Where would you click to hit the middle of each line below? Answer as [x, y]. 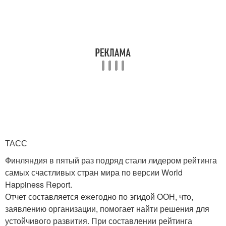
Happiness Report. [39, 184]
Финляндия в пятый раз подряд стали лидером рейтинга [111, 160]
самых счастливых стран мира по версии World [94, 172]
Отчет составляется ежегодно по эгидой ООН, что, [99, 196]
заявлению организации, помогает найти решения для [107, 208]
